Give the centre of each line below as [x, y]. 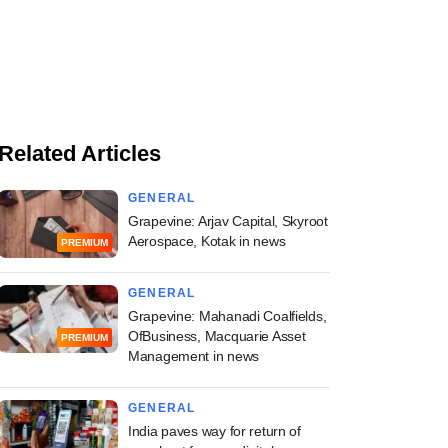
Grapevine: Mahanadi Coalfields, [227, 316]
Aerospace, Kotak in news [207, 241]
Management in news [193, 356]
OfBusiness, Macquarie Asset [217, 336]
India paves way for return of [214, 431]
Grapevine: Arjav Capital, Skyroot [228, 221]
